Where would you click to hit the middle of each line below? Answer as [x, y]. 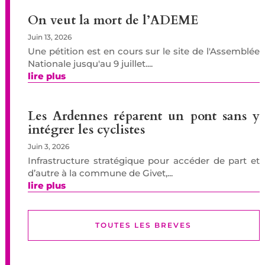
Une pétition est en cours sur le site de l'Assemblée [144, 51]
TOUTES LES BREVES [144, 225]
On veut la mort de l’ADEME [113, 20]
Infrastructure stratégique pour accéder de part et [144, 160]
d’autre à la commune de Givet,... [100, 173]
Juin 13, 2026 [49, 37]
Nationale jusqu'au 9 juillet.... [90, 63]
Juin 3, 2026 [48, 146]
